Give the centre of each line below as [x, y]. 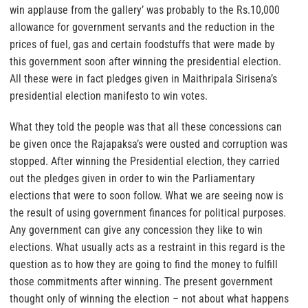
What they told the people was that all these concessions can [146, 127]
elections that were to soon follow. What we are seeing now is [146, 196]
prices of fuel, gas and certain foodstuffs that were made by [142, 45]
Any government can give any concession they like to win [136, 230]
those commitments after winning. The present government [141, 282]
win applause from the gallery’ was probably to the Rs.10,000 [145, 10]
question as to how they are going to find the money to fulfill [144, 265]
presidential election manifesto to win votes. [109, 96]
